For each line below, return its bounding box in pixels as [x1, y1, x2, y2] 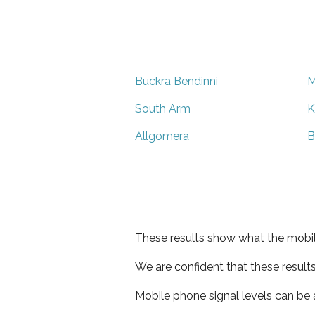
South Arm [135, 101, 191, 115]
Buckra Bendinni [135, 74, 218, 88]
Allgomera [135, 129, 189, 143]
